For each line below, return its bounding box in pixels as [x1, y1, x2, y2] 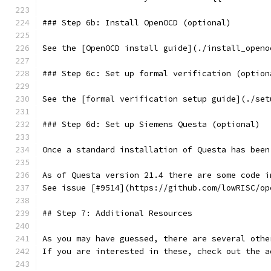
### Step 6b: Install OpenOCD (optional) [42, 18, 231, 28]
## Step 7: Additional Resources [42, 208, 192, 218]
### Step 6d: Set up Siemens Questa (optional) [42, 119, 260, 129]
